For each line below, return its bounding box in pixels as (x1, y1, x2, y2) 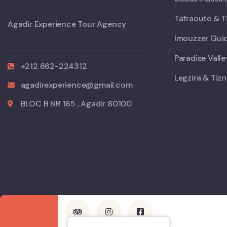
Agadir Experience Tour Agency (8, 19, 127, 30)
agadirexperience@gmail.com (20, 80, 133, 91)
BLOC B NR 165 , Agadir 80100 (20, 98, 132, 109)
